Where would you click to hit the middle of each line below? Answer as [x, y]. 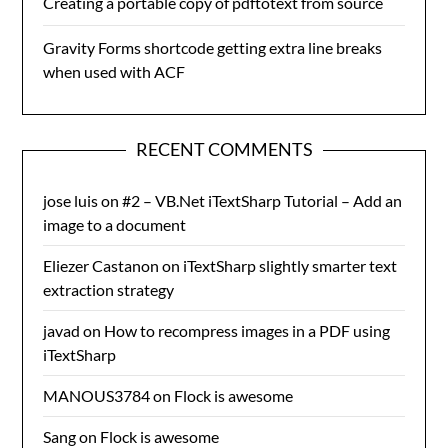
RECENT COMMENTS [224, 148]
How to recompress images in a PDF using [247, 330]
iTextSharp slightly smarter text [290, 265]
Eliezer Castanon [101, 265]
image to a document [115, 224]
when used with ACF [114, 71]
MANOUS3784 [97, 395]
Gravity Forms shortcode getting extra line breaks [213, 47]
